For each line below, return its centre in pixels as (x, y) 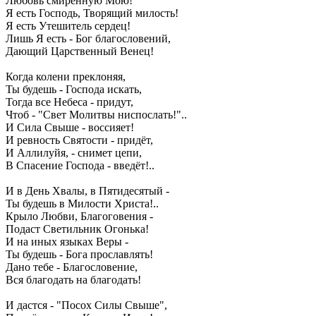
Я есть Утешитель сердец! (68, 26)
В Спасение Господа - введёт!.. (80, 166)
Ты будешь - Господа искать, (74, 90)
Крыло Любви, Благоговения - (79, 217)
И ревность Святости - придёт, (79, 140)
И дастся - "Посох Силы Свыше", (86, 305)
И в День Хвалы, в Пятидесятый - (87, 191)
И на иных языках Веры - (67, 242)
